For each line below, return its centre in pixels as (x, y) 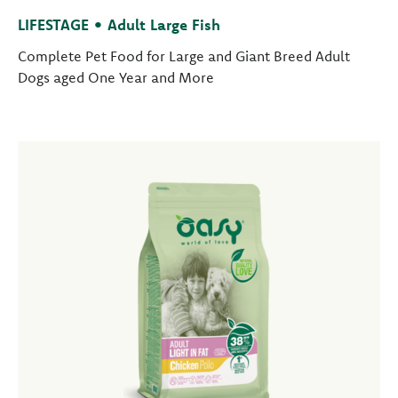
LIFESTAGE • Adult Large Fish (119, 24)
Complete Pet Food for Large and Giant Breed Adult (184, 56)
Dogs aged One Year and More (116, 77)
